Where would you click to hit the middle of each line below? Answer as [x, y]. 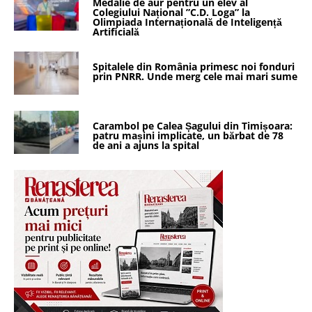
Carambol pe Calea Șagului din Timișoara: [193, 125]
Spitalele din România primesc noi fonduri [194, 66]
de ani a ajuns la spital [146, 145]
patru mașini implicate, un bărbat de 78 [188, 135]
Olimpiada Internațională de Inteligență [188, 22]
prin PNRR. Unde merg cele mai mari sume [195, 76]
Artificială [116, 31]
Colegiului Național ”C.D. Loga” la [172, 12]
